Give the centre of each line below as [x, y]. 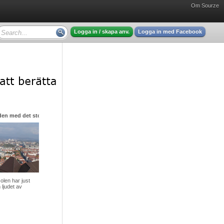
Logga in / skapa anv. [102, 31]
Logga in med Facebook [170, 31]
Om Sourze [205, 5]
